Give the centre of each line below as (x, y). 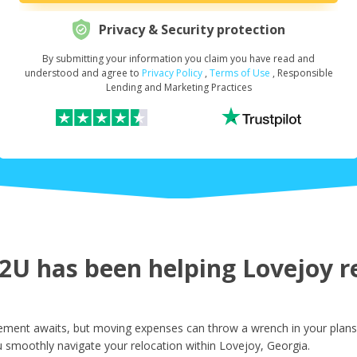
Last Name (176, 221)
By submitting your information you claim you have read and (178, 59)
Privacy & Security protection (192, 30)
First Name (176, 144)
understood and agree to (83, 73)
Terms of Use (239, 73)
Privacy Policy (172, 73)
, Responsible (302, 73)
